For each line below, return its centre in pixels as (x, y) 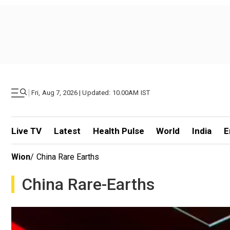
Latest (67, 131)
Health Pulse (118, 131)
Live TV (26, 131)
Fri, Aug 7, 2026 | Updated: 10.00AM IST (91, 93)
